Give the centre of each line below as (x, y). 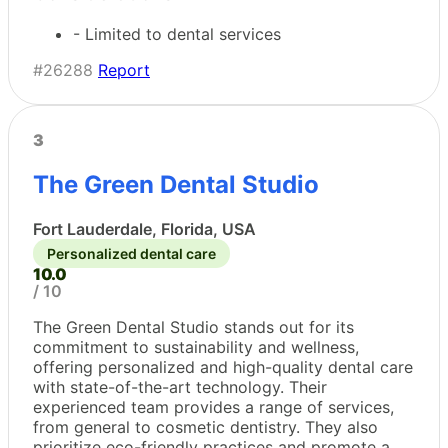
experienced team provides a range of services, (213, 406)
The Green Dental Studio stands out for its (193, 326)
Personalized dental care (131, 253)
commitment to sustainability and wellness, (196, 346)
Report (124, 69)
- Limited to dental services (177, 33)
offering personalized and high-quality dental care (223, 366)
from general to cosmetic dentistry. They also (205, 426)
